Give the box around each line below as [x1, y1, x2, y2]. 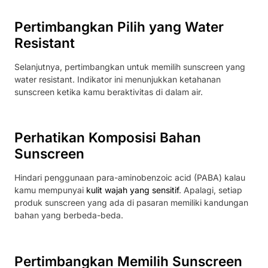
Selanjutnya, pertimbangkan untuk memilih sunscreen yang [14, 62, 245, 72]
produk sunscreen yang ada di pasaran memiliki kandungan [14, 197, 248, 208]
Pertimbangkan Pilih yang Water [14, 19, 224, 35]
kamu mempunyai [14, 185, 86, 196]
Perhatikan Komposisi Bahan [14, 129, 201, 146]
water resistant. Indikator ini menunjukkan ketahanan [14, 74, 221, 85]
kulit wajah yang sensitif [86, 185, 179, 196]
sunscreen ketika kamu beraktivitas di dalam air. [14, 87, 205, 98]
